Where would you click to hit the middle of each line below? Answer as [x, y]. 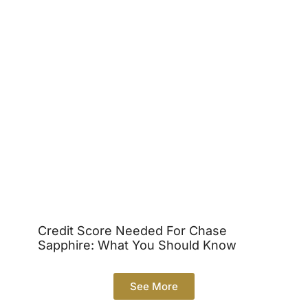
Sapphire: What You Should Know [137, 245]
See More [154, 287]
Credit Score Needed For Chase [132, 231]
